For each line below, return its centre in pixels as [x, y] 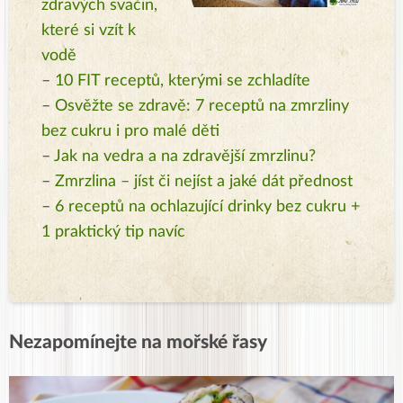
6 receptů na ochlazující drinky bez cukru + [207, 206]
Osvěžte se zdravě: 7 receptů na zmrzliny [202, 106]
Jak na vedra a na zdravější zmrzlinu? [185, 156]
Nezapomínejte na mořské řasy [138, 342]
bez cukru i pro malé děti [130, 131]
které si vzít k [89, 30]
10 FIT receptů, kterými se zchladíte [183, 81]
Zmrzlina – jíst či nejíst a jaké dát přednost [204, 181]
